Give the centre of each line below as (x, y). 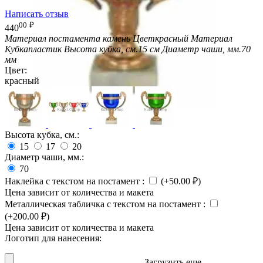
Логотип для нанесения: (53, 238)
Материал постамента (54, 39)
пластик (46, 49)
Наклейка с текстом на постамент (73, 181)
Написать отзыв (37, 14)
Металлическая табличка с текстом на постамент (104, 204)
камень (118, 39)
